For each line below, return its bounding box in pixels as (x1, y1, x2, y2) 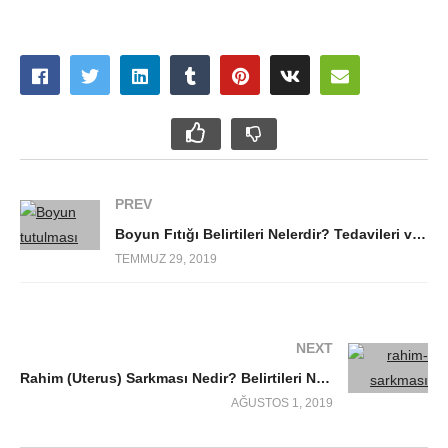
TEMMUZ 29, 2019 (115, 252, 217, 267)
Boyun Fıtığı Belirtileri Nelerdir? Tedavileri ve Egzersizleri (412, 226, 426, 243)
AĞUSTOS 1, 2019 (231, 396, 333, 411)
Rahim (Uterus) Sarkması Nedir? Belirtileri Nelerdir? (316, 370, 330, 387)
